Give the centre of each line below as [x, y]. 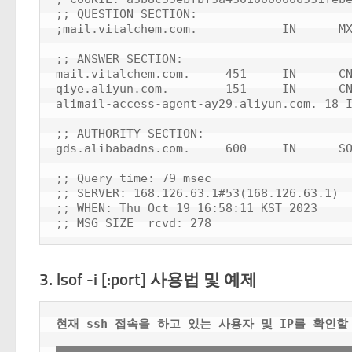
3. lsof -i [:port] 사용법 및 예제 [148, 280]
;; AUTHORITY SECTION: [130, 134]
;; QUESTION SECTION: [126, 14]
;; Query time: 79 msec [134, 178]
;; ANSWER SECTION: [119, 59]
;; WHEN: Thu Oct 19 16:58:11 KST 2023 [187, 208]
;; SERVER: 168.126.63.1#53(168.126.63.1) [197, 193]
